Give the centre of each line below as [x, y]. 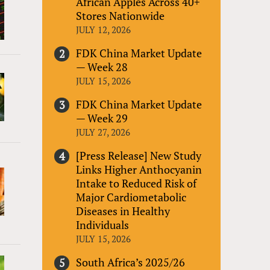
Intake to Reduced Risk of [137, 183]
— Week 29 [102, 118]
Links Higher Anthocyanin [139, 169]
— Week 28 [102, 67]
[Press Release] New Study [139, 155]
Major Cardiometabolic [131, 197]
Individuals [103, 224]
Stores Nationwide [121, 15]
